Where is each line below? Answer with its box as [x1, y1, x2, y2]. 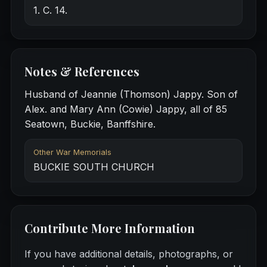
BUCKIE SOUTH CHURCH [33, 161, 154, 173]
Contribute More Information [24, 220, 195, 237]
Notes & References [24, 63, 139, 80]
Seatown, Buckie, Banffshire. [24, 118, 156, 131]
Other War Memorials [33, 148, 111, 157]
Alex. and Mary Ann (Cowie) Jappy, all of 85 [24, 103, 227, 116]
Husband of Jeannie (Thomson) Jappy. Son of [24, 88, 238, 101]
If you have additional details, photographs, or [24, 248, 233, 260]
